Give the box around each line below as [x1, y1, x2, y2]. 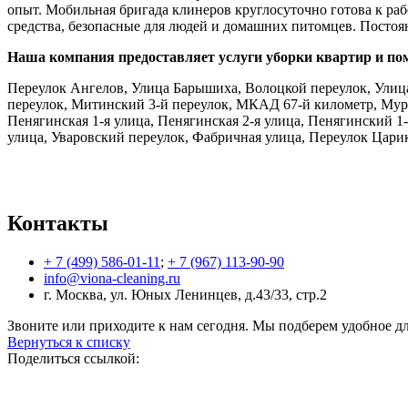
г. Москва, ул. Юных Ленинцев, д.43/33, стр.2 [44, 286, 327, 302]
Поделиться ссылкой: [7, 350, 139, 366]
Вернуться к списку [7, 333, 130, 350]
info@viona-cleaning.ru [44, 270, 180, 286]
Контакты [7, 210, 108, 235]
